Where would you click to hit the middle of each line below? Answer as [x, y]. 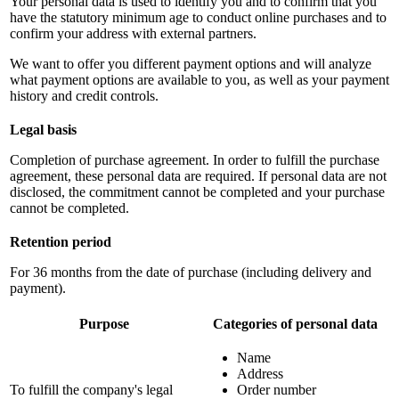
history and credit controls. [84, 95]
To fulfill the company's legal [91, 389]
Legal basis [43, 129]
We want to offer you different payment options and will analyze [191, 63]
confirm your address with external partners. [133, 33]
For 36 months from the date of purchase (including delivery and [191, 272]
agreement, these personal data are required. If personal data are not [198, 175]
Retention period [61, 241]
